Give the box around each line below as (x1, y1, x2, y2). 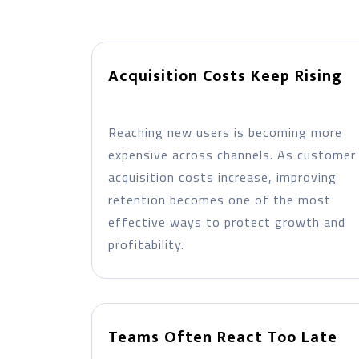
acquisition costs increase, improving (107, 167, 337, 187)
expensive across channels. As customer (107, 145, 356, 164)
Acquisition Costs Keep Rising (107, 63, 342, 90)
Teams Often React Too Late (107, 324, 337, 351)
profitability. (107, 235, 184, 254)
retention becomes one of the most (107, 190, 331, 209)
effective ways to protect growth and (107, 212, 345, 232)
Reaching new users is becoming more (107, 123, 342, 142)
